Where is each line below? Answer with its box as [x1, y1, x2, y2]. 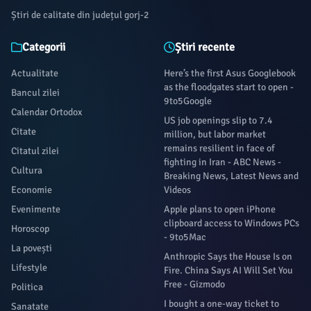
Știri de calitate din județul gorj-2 [11, 9, 149, 21]
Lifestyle [11, 262, 47, 274]
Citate [11, 126, 36, 137]
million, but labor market [164, 128, 266, 140]
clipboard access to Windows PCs [164, 217, 299, 229]
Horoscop [11, 223, 49, 235]
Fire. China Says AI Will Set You [164, 264, 293, 276]
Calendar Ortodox [11, 106, 82, 118]
